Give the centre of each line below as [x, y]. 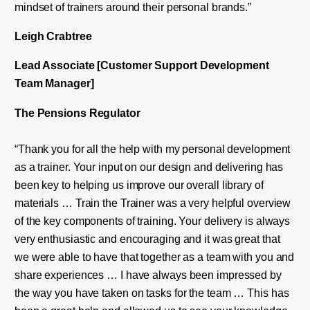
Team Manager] [54, 83]
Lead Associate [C [62, 65]
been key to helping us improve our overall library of [139, 184]
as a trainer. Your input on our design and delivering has [149, 166]
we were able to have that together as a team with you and [154, 256]
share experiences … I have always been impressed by [148, 274]
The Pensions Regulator [77, 112]
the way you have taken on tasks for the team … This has [152, 292]
